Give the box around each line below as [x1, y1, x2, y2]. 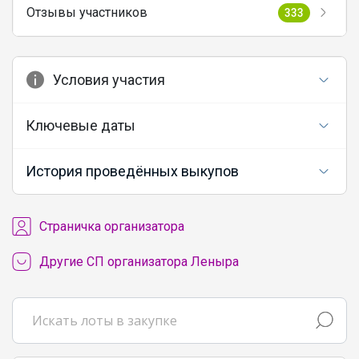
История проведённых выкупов [26, 162, 239, 179]
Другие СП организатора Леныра [39, 253, 239, 269]
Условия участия [53, 71, 165, 88]
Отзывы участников [26, 4, 147, 20]
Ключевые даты [26, 116, 135, 134]
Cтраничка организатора [39, 218, 184, 234]
